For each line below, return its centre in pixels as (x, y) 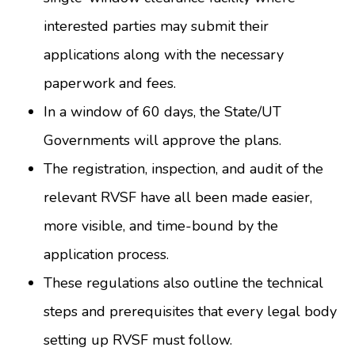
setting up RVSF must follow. (138, 340)
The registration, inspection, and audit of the (183, 169)
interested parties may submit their (156, 27)
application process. (106, 255)
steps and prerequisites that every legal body (190, 312)
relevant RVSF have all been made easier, (178, 198)
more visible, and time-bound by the (161, 226)
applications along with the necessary (164, 55)
